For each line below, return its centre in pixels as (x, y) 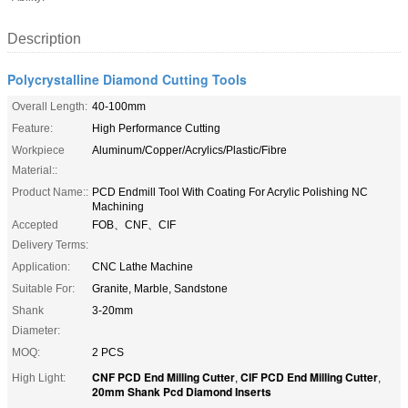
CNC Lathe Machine (143, 266)
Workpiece (38, 150)
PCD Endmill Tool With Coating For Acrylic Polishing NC (230, 192)
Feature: (32, 128)
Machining (118, 206)
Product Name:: (50, 192)
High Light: (39, 377)
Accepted (35, 224)
